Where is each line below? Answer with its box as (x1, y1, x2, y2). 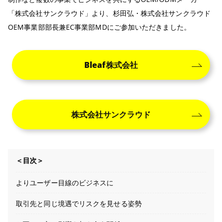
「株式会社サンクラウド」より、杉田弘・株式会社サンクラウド (8, 8, 211, 18)
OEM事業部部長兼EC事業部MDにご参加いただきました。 (8, 22, 191, 32)
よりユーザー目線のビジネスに (16, 178, 114, 188)
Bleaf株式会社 (84, 59, 138, 71)
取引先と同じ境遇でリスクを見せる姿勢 (16, 199, 142, 209)
